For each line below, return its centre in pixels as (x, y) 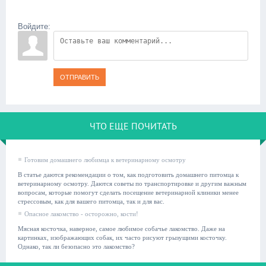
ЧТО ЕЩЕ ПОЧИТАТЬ (133, 126)
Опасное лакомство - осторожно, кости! (81, 214)
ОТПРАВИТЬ (80, 77)
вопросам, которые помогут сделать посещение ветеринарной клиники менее (128, 193)
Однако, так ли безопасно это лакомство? (76, 247)
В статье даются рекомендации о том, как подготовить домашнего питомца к (128, 175)
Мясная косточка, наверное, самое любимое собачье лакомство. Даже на (121, 229)
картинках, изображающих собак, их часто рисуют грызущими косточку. (122, 238)
